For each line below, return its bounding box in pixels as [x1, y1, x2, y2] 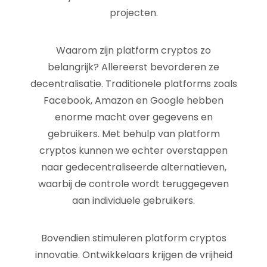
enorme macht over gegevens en [54, 110, 213, 124]
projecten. [109, 6, 158, 20]
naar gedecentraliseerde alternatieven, [41, 160, 226, 174]
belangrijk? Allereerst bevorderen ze [48, 60, 219, 74]
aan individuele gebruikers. [72, 194, 195, 207]
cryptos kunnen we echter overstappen [39, 144, 228, 157]
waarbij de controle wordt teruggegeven [38, 177, 229, 191]
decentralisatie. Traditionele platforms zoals [30, 77, 237, 91]
